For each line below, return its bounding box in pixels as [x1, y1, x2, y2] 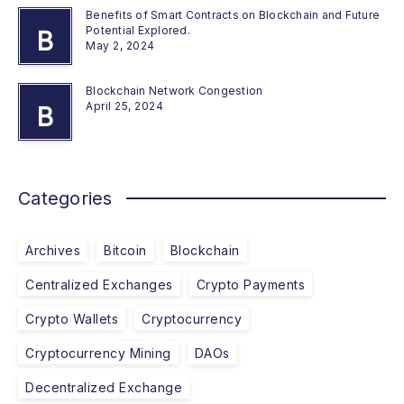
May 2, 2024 [86, 38, 155, 52]
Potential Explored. [86, 23, 190, 37]
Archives [25, 242, 80, 258]
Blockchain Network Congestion [86, 83, 263, 97]
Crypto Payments [196, 276, 305, 292]
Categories [18, 187, 113, 209]
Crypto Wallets [25, 310, 118, 326]
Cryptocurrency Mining [25, 344, 171, 361]
